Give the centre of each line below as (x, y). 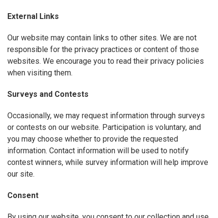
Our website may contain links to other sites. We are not (102, 38)
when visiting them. (40, 73)
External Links (33, 17)
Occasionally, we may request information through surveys (106, 116)
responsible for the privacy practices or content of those (103, 50)
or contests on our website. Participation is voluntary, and (104, 127)
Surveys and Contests (48, 94)
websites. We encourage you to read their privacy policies (106, 61)
